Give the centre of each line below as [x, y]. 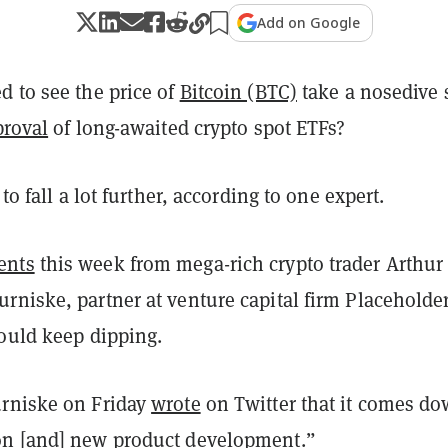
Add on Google [308, 23]
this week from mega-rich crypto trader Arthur [239, 264]
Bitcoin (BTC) [238, 92]
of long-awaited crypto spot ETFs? [199, 128]
